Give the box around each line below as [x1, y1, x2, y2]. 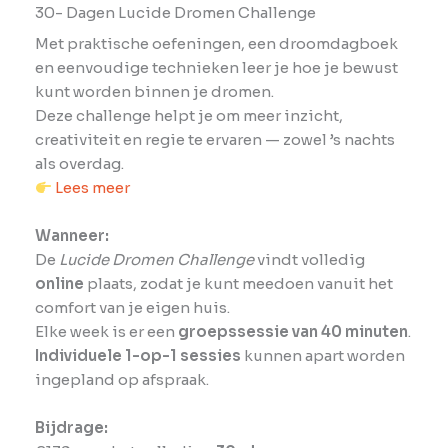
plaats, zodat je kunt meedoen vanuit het [84, 274, 393, 293]
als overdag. [35, 154, 124, 173]
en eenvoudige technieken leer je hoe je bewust [35, 58, 398, 77]
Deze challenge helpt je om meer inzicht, [35, 106, 343, 125]
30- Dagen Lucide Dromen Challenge [35, 3, 316, 22]
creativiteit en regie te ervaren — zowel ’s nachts [35, 130, 395, 149]
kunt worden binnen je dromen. [35, 82, 274, 101]
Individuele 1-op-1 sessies [35, 346, 241, 365]
